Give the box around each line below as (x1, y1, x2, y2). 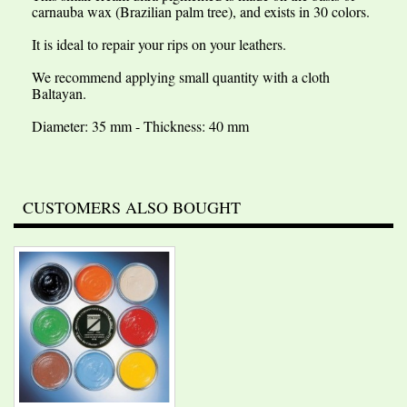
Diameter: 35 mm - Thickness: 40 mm (32, 116, 249, 135)
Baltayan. (32, 84, 86, 103)
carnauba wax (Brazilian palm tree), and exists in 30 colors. (32, 2, 370, 21)
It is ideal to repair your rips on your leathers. (32, 35, 286, 54)
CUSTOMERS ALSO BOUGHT (23, 196, 241, 218)
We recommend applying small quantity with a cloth (32, 67, 330, 86)
